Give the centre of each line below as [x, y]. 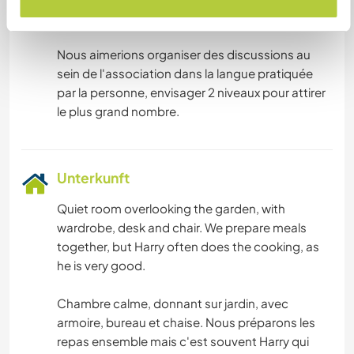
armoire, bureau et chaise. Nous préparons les [186, 322]
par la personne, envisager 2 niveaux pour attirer [191, 92]
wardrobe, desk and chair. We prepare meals [182, 228]
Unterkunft [93, 178]
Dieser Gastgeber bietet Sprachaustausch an [187, 17]
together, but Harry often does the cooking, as [188, 247]
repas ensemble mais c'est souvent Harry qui [183, 341]
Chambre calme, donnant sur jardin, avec [173, 303]
